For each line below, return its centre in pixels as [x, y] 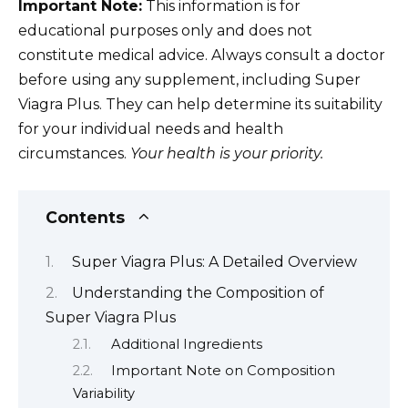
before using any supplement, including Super [189, 79]
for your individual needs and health [151, 128]
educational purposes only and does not [165, 30]
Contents [85, 217]
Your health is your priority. [227, 153]
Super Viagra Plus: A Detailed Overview [214, 262]
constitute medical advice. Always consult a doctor [202, 55]
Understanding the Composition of [198, 292]
